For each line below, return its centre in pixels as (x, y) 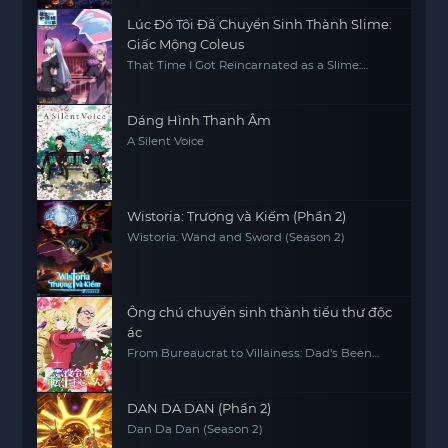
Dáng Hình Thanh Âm (199, 119)
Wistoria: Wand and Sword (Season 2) (236, 236)
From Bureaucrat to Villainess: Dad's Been (250, 352)
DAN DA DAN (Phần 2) (199, 407)
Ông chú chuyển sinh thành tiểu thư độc (260, 311)
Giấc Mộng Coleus (186, 43)
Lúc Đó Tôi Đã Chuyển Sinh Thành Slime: (260, 23)
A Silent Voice (166, 140)
